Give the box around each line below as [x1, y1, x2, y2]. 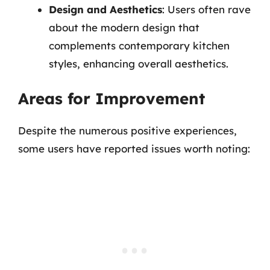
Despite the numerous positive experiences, [18, 124, 237, 137]
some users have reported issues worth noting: [18, 142, 250, 155]
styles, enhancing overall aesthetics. [49, 57, 228, 70]
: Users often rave [162, 2, 251, 16]
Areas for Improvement [18, 89, 205, 108]
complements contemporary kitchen [49, 39, 230, 52]
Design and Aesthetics [49, 2, 162, 16]
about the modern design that [49, 20, 199, 34]
